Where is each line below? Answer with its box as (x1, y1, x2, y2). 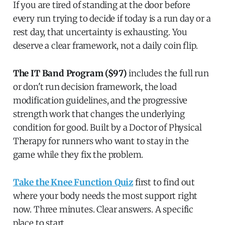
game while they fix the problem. (13, 149, 144, 160)
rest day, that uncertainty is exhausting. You (13, 26, 188, 38)
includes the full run (127, 67, 209, 79)
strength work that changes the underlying (13, 108, 185, 120)
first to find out (133, 176, 195, 188)
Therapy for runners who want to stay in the (13, 135, 189, 147)
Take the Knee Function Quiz (13, 176, 134, 188)
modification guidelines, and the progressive (13, 94, 188, 106)
